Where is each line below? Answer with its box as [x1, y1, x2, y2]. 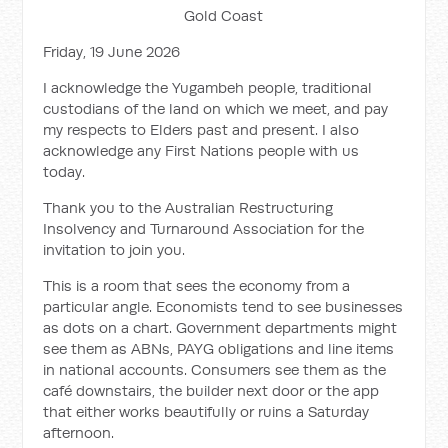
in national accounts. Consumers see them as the [43, 360, 387, 379]
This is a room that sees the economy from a [43, 276, 351, 295]
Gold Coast [184, 6, 264, 25]
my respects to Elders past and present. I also [43, 120, 360, 139]
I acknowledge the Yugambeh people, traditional [43, 78, 373, 97]
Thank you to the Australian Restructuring [43, 198, 334, 217]
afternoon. [43, 423, 115, 442]
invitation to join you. [43, 240, 186, 259]
